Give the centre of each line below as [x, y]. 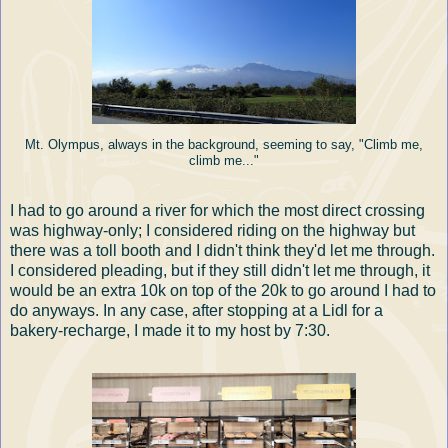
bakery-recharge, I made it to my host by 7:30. [170, 331]
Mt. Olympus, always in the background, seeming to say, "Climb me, [224, 145]
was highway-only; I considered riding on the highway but [212, 231]
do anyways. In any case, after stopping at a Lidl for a [196, 311]
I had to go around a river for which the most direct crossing [217, 211]
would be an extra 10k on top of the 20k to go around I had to [223, 291]
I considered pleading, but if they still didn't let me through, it [220, 271]
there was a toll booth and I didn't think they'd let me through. [222, 251]
